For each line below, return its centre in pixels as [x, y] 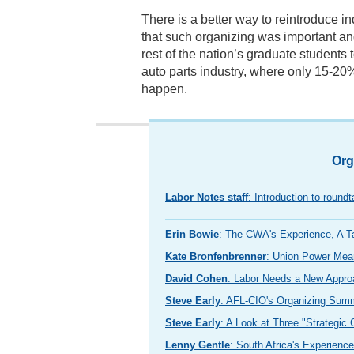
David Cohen [196, 279]
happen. [164, 89]
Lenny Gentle [198, 345]
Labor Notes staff [207, 197]
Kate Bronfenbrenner [216, 256]
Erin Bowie [192, 234]
